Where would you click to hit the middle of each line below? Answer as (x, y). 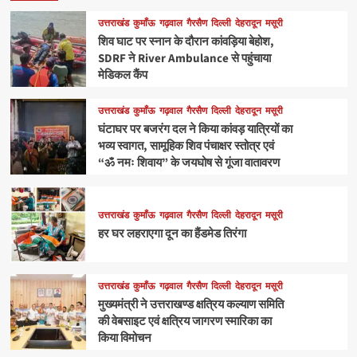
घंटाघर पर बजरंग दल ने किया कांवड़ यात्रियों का (195, 130)
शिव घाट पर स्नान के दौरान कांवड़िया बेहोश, (186, 42)
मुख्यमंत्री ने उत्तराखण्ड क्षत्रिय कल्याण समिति (190, 305)
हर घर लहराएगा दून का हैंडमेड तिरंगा (172, 234)
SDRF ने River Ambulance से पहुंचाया (184, 59)
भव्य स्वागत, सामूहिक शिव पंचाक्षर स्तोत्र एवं (186, 147)
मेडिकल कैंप (122, 76)
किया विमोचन (124, 339)
